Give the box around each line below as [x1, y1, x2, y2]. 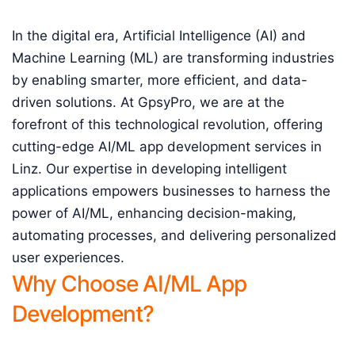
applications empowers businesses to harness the [12, 183, 330, 199]
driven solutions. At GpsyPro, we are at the [12, 94, 284, 110]
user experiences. [12, 250, 124, 265]
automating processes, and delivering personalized [12, 227, 337, 243]
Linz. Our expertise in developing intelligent [12, 161, 287, 177]
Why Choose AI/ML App [12, 270, 246, 297]
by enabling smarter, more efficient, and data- [12, 72, 307, 88]
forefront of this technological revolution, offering [12, 116, 323, 132]
